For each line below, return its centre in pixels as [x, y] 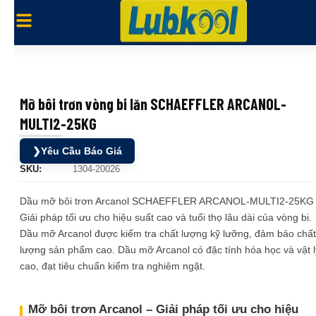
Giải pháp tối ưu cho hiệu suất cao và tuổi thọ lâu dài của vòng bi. [166, 217]
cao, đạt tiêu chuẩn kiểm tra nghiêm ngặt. [113, 266]
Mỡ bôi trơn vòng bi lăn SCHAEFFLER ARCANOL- [153, 104]
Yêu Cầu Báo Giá [81, 151]
